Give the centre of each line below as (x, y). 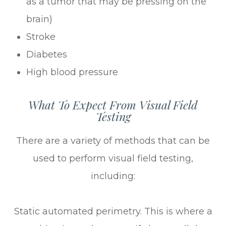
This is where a (177, 212)
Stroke (41, 37)
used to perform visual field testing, (113, 159)
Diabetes (47, 55)
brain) (40, 19)
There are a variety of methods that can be (113, 141)
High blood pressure (72, 72)
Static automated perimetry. (78, 212)
